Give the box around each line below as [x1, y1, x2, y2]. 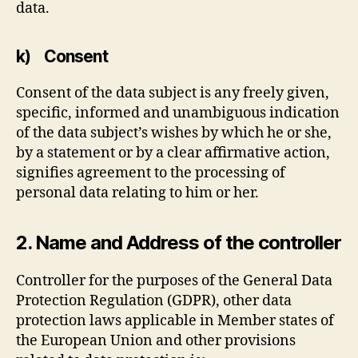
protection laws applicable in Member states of [16, 311, 334, 330]
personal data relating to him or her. [16, 183, 259, 202]
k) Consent [16, 46, 108, 66]
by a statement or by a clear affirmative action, [16, 143, 330, 162]
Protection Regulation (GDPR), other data [16, 291, 292, 310]
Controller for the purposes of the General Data [16, 271, 332, 290]
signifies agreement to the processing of [16, 163, 285, 182]
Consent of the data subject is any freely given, [16, 83, 329, 102]
